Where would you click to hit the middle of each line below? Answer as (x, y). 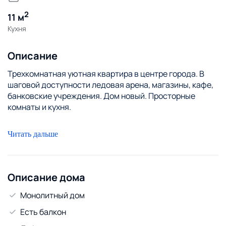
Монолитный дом (52, 195)
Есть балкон (43, 212)
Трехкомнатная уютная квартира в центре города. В (106, 73)
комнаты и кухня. (39, 107)
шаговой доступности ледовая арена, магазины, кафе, (110, 84)
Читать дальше (33, 134)
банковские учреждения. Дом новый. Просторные (101, 96)
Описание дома (46, 177)
